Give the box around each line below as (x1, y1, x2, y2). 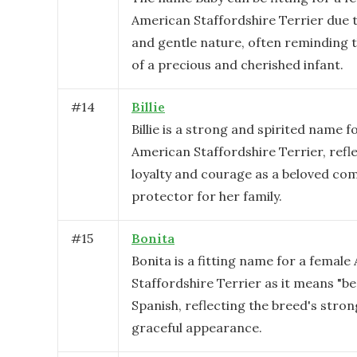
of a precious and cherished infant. (131, 57, 343, 73)
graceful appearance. (131, 320, 262, 335)
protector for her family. (131, 188, 282, 204)
